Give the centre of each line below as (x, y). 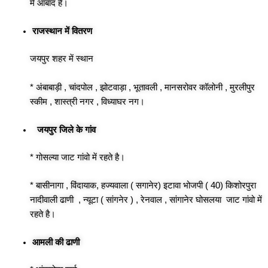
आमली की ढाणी (56, 243)
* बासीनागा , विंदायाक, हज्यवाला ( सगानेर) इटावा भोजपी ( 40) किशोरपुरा (143, 186)
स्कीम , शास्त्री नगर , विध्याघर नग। (87, 101)
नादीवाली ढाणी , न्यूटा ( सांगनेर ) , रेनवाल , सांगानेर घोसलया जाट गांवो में (146, 200)
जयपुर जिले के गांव (64, 130)
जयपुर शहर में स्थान (63, 59)
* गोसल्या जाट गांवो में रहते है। (77, 157)
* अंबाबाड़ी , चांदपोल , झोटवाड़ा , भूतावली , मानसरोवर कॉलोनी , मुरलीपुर (142, 87)
